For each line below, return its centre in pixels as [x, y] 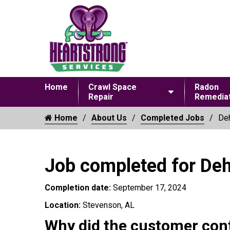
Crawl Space [112, 87]
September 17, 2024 [150, 188]
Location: [64, 205]
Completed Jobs [172, 118]
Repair [101, 97]
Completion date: [79, 188]
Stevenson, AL [109, 205]
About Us [109, 118]
